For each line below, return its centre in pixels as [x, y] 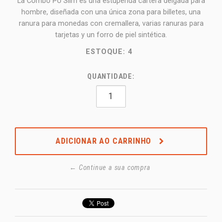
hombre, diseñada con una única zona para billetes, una [111, 12]
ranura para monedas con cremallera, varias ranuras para [111, 23]
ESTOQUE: [106, 52]
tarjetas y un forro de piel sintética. [111, 35]
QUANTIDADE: [111, 76]
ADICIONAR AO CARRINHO [105, 141]
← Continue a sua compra [110, 167]
